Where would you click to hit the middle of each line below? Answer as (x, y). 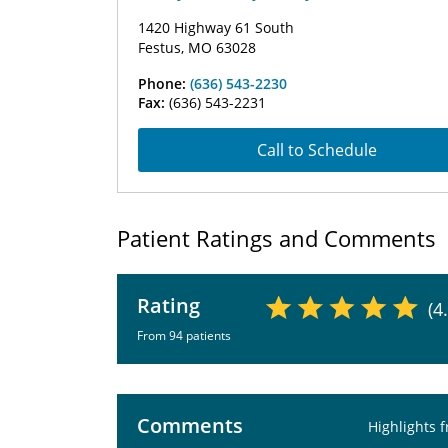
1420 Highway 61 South (216, 27)
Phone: (164, 83)
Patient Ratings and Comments (276, 238)
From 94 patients (184, 335)
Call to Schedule (317, 150)
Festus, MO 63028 (197, 47)
